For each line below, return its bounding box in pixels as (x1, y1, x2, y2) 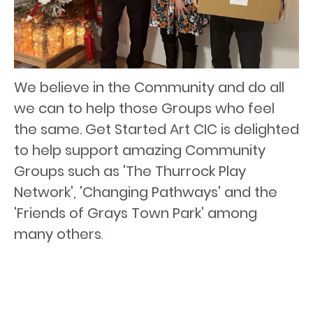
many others (14, 224, 101, 245)
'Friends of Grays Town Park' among (14, 203, 257, 224)
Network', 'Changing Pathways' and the (14, 182, 277, 203)
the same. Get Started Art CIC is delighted (14, 119, 299, 140)
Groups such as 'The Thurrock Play (14, 161, 246, 182)
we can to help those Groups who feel (14, 99, 275, 119)
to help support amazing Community (14, 140, 265, 161)
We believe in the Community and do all (14, 78, 284, 98)
